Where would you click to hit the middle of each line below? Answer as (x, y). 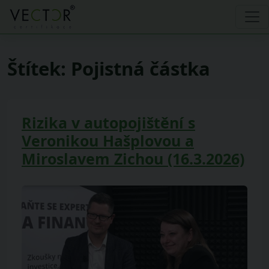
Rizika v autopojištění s (108, 122)
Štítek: (39, 68)
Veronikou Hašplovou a (108, 141)
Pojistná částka (141, 68)
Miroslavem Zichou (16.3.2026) (133, 159)
